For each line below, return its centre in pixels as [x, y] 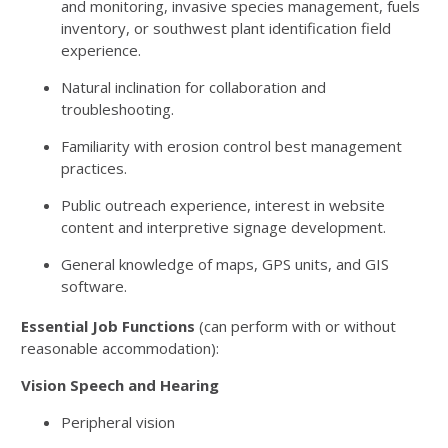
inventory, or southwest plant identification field [226, 28]
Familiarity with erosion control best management [231, 146]
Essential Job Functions [108, 326]
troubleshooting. [117, 109]
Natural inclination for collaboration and [193, 87]
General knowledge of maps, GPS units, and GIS [225, 264]
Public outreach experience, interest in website [223, 205]
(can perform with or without [297, 326]
